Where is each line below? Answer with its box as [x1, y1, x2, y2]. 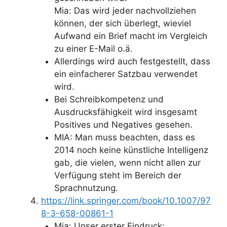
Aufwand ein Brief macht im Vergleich [54, 30, 207, 41]
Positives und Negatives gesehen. [54, 119, 193, 130]
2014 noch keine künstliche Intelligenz [54, 144, 208, 155]
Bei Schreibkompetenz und [54, 94, 164, 104]
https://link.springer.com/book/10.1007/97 [41, 195, 211, 206]
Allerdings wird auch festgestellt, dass [54, 56, 210, 66]
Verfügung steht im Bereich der [54, 170, 181, 180]
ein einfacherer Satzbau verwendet [54, 68, 198, 79]
